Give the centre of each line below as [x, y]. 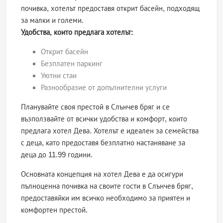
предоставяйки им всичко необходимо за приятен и [106, 198]
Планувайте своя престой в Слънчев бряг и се [96, 107]
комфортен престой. [55, 210]
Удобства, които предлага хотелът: [77, 32]
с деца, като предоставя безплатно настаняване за [103, 143]
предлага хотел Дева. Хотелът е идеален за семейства [110, 131]
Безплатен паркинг [72, 64]
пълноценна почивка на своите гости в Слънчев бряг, [107, 186]
